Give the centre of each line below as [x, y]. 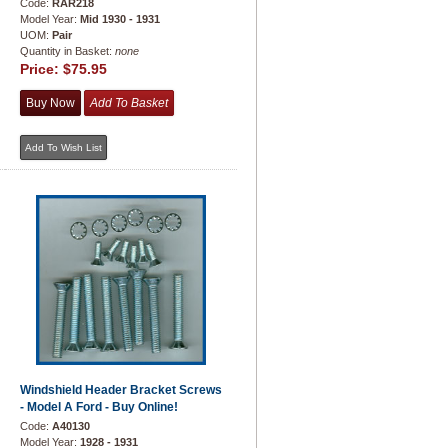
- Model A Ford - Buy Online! [99, 407]
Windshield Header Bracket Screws [121, 390]
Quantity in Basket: [67, 51]
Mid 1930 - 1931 [120, 19]
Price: [41, 69]
